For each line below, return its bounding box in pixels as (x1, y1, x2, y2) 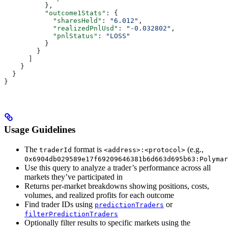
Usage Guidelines (4, 124, 75, 135)
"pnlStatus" (4, 32, 98, 40)
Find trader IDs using (24, 199, 95, 209)
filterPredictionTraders (24, 210, 118, 218)
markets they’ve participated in (24, 172, 123, 181)
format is (72, 145, 104, 154)
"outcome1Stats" (4, 9, 106, 17)
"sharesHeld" (4, 16, 102, 24)
